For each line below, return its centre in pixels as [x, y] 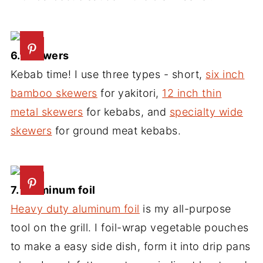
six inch [225, 74]
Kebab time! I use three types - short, [108, 74]
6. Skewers [40, 55]
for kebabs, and [126, 112]
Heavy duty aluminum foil [75, 209]
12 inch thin [192, 93]
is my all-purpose [185, 209]
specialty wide [206, 112]
